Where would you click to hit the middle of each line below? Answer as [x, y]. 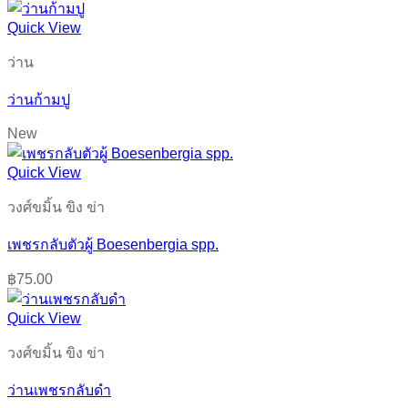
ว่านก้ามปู [39, 99]
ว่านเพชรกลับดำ [59, 390]
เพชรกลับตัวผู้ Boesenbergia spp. [113, 244]
